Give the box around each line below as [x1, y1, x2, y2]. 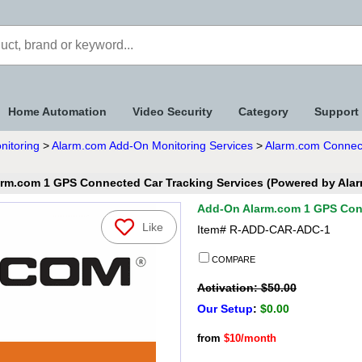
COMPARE [209, 255, 255, 264]
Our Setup [197, 302, 253, 315]
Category [238, 105, 288, 118]
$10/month [224, 332, 276, 344]
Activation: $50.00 [197, 281, 297, 294]
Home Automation [8, 105, 107, 118]
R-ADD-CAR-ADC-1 [229, 223, 330, 236]
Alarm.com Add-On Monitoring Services [52, 139, 253, 152]
